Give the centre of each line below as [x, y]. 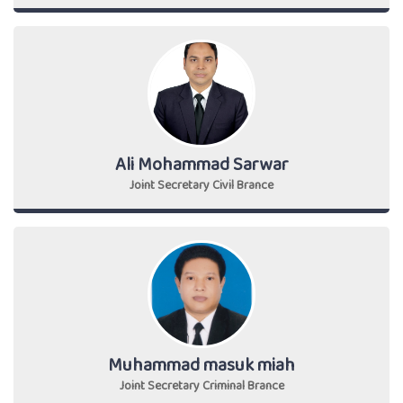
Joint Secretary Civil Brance [201, 186]
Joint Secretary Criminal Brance [201, 386]
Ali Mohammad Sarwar [201, 166]
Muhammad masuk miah [201, 366]
